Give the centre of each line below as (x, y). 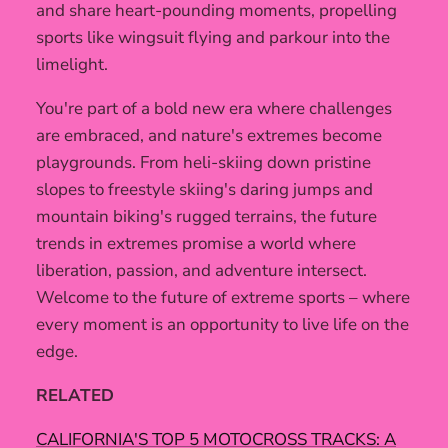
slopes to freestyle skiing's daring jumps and (204, 189)
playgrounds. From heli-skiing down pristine (203, 162)
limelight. (72, 64)
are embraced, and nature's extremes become (209, 135)
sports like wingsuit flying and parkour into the (213, 37)
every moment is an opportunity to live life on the (222, 324)
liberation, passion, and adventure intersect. (201, 270)
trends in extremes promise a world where (196, 243)
